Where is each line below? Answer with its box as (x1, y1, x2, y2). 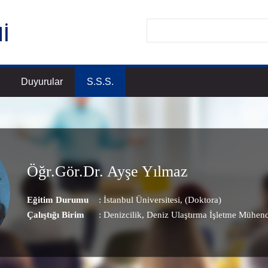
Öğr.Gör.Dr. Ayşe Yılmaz (27, 162, 188, 180)
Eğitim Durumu (27, 194, 89, 205)
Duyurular (21, 77, 63, 87)
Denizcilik (103, 209, 142, 220)
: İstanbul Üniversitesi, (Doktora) (99, 194, 221, 205)
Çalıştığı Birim (27, 209, 84, 220)
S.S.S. (87, 77, 114, 87)
